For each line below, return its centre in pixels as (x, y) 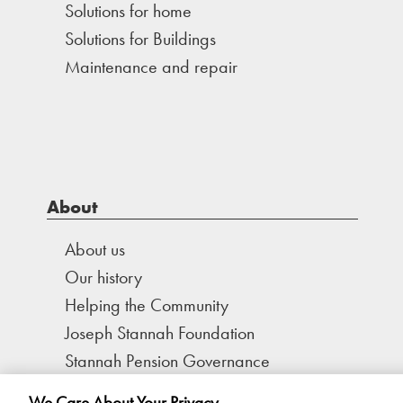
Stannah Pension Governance (167, 361)
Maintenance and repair (151, 67)
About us (95, 249)
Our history (103, 277)
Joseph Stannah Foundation (160, 333)
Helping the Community (147, 305)
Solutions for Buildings (140, 39)
